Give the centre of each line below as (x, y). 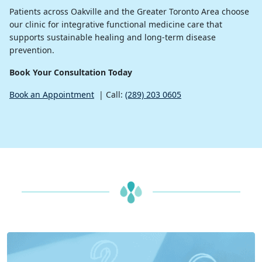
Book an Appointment (52, 94)
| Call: (110, 94)
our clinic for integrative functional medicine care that (116, 24)
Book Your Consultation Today (71, 72)
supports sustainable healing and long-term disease (113, 37)
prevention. (32, 50)
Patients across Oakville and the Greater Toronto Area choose (129, 11)
